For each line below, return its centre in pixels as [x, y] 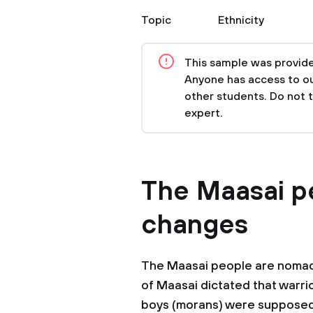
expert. [204, 113]
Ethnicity [241, 20]
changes [195, 226]
